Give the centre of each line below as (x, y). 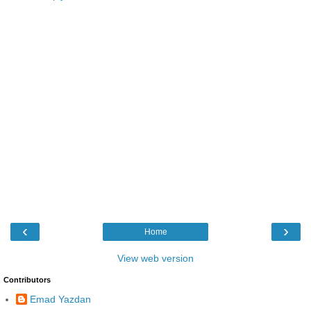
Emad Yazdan (60, 300)
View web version (155, 258)
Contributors (27, 279)
